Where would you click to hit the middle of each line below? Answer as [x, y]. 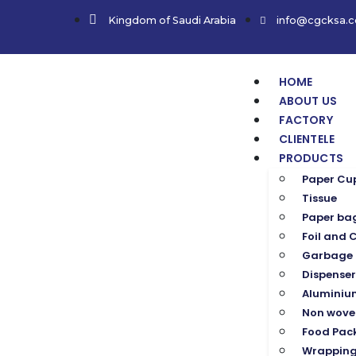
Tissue [319, 198]
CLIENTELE [307, 139]
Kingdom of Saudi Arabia [172, 20]
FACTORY [306, 120]
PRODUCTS [311, 158]
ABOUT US [308, 101]
